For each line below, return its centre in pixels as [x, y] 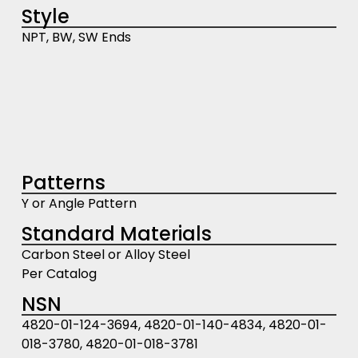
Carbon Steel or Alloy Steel [105, 254]
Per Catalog [59, 273]
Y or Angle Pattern [79, 203]
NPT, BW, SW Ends [76, 37]
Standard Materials [116, 233]
